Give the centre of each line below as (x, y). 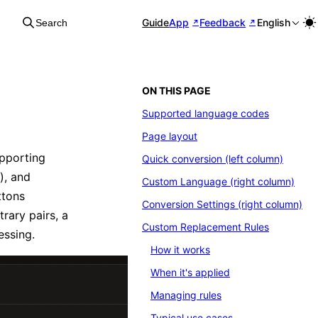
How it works (180, 250)
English (274, 22)
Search (52, 23)
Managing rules (186, 295)
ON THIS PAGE (176, 91)
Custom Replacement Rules (205, 227)
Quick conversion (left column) (213, 159)
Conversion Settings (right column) (222, 204)
